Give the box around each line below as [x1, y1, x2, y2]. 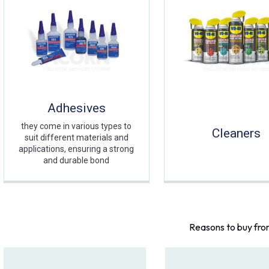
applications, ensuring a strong [19, 144, 134, 154]
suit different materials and [24, 133, 128, 143]
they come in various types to [21, 121, 132, 131]
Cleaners [212, 126, 261, 141]
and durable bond [43, 156, 110, 166]
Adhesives [47, 101, 106, 116]
